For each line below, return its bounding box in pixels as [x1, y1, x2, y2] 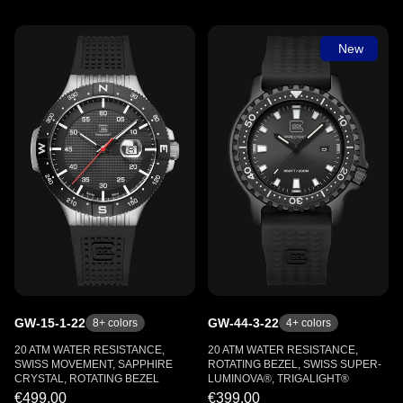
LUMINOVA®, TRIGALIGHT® [208, 372, 349, 385]
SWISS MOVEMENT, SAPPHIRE [14, 358, 173, 371]
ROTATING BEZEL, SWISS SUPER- [208, 358, 381, 371]
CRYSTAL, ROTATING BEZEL [14, 372, 159, 385]
